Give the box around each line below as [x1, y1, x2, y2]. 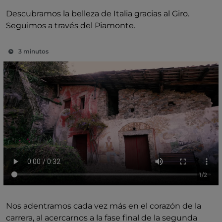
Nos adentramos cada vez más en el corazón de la [6, 201, 201, 211]
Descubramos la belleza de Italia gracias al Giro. [6, 9, 189, 18]
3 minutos [18, 48, 49, 55]
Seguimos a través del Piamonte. [6, 21, 135, 30]
